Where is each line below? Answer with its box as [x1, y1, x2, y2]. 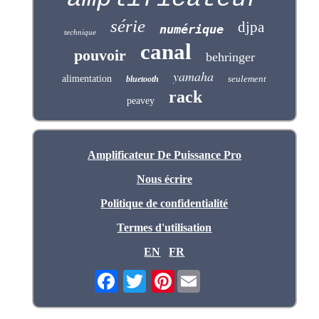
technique [64, 28, 97, 37]
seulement [228, 73, 267, 85]
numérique [159, 22, 224, 37]
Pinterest [174, 269, 217, 282]
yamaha [173, 68, 214, 85]
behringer [205, 50, 255, 65]
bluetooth [126, 74, 159, 85]
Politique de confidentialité [100, 197, 229, 210]
